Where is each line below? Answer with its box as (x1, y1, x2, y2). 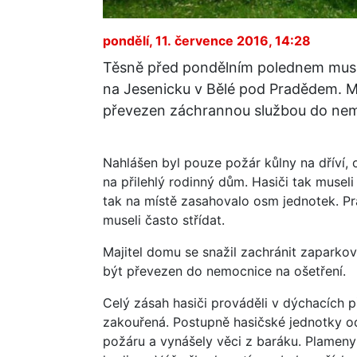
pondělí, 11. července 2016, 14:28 (103, 32, 311, 49)
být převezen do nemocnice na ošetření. (103, 262, 346, 279)
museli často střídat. (103, 211, 225, 228)
